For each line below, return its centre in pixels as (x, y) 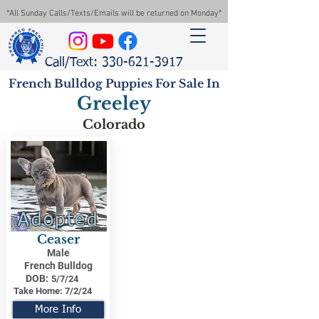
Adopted (58, 221)
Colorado (114, 125)
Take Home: (38, 291)
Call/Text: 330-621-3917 (114, 63)
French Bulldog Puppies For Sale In (114, 83)
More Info (58, 310)
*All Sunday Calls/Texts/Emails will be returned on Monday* (114, 14)
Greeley (114, 104)
